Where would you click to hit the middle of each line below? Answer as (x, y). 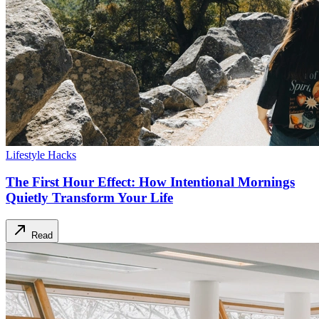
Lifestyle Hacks (41, 155)
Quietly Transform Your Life (89, 198)
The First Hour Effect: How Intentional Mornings (150, 182)
